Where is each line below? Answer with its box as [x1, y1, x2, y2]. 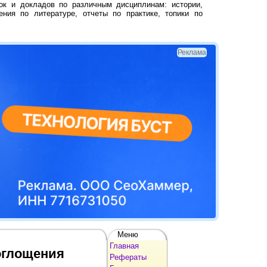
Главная [110, 241, 139, 250]
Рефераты [110, 252, 147, 262]
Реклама [178, 48, 207, 57]
